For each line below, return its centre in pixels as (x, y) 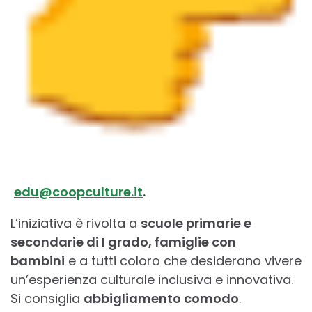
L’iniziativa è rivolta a (76, 223)
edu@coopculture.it (78, 192)
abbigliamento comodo (161, 298)
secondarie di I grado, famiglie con (123, 242)
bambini (38, 260)
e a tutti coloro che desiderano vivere (183, 260)
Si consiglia (47, 298)
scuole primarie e (196, 223)
